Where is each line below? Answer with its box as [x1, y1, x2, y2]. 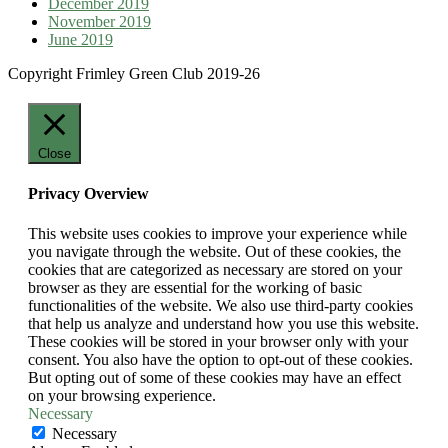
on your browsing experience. [28, 386, 216, 404]
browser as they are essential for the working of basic [28, 278, 362, 296]
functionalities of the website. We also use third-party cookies [28, 296, 413, 314]
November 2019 [48, 13, 151, 31]
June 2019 [48, 31, 113, 49]
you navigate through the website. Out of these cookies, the [28, 242, 401, 260]
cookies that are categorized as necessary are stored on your [28, 260, 402, 278]
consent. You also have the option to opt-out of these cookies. [28, 350, 413, 368]
